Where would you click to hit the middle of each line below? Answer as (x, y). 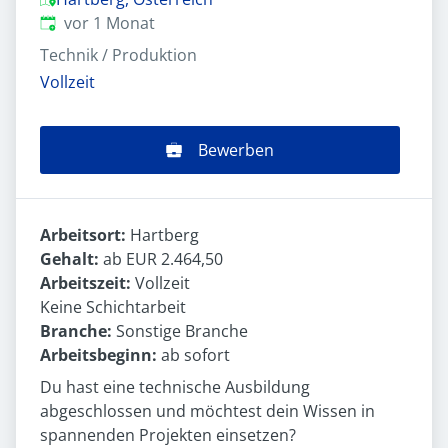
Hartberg (164, 235)
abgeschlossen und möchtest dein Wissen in (207, 411)
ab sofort (195, 355)
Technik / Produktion (118, 55)
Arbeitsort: (85, 235)
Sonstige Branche (182, 331)
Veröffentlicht (91, 22)
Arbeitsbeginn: (100, 355)
